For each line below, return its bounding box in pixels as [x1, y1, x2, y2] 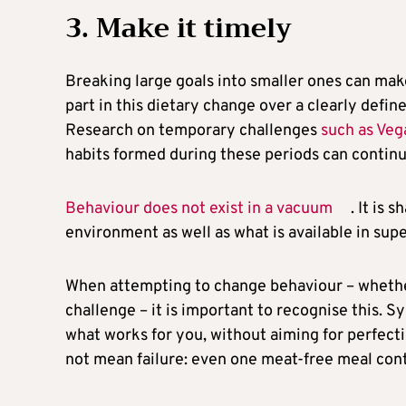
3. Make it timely [65, 5, 292, 51]
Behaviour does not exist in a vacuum [65, 198, 333, 219]
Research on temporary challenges [65, 120, 321, 141]
